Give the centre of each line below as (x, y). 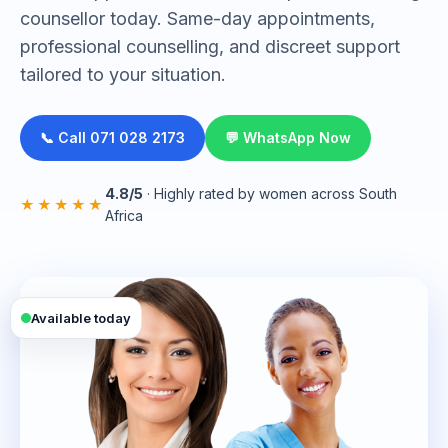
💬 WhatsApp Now (288, 137)
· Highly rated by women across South (270, 193)
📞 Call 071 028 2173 (112, 137)
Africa (124, 215)
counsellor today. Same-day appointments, (197, 18)
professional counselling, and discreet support (210, 46)
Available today (81, 318)
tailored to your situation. (123, 74)
